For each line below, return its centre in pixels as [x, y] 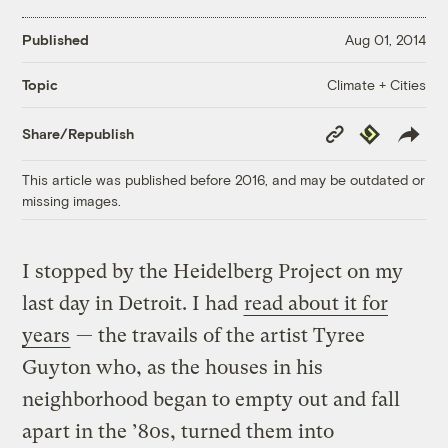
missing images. [72, 200]
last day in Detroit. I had [133, 303]
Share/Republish [78, 134]
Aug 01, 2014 [385, 40]
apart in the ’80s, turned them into [178, 431]
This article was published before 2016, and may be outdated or [224, 179]
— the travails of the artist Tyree [218, 335]
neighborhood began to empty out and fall [211, 399]
